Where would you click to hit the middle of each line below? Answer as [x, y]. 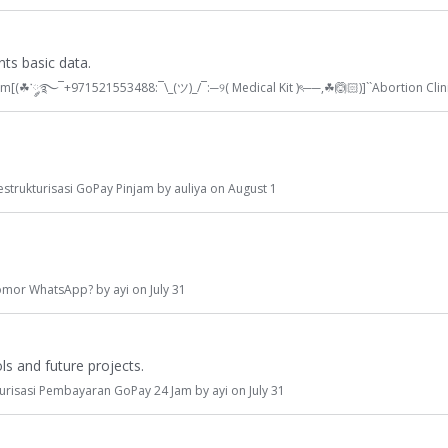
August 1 [252, 188]
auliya [190, 188]
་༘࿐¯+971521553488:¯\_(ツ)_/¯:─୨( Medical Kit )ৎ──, [177, 87]
